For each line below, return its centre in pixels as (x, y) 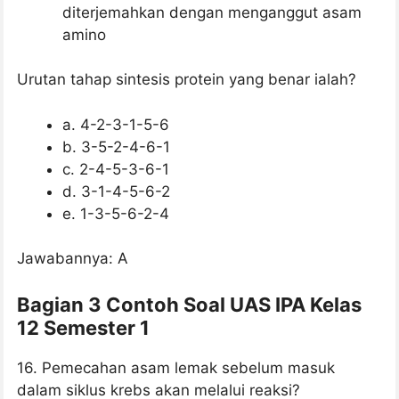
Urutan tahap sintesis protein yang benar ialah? (187, 80)
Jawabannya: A (73, 259)
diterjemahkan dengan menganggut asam (212, 12)
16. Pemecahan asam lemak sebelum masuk (176, 367)
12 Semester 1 (83, 327)
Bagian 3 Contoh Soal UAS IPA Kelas (189, 304)
